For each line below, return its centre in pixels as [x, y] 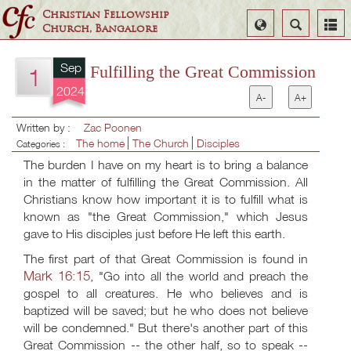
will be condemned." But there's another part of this [166, 327]
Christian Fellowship [106, 14]
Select [273, 23]
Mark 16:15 [57, 275]
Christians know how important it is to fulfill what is [166, 199]
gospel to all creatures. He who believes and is [166, 293]
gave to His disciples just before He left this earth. [156, 233]
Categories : [44, 144]
